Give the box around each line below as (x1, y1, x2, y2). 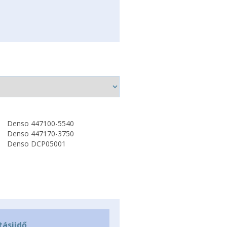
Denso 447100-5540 (7, 119, 74, 128)
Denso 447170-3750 (7, 129, 74, 138)
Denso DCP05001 (7, 139, 66, 148)
